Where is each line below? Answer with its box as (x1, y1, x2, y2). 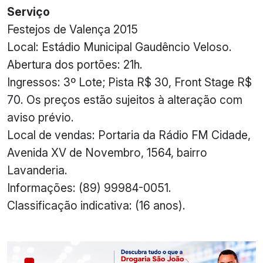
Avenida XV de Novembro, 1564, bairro (7, 145, 207, 160)
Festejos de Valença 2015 (7, 22, 138, 36)
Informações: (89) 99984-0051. (7, 180, 171, 195)
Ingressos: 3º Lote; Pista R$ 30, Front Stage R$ (7, 75, 252, 89)
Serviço (7, 4, 50, 19)
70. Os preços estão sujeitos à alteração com (7, 92, 242, 107)
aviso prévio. (7, 110, 74, 124)
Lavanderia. (7, 163, 68, 177)
